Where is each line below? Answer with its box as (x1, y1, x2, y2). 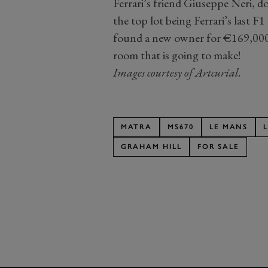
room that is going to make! (112, 47, 240, 63)
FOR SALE (197, 142, 240, 151)
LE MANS (209, 123, 248, 132)
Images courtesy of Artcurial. (112, 65, 241, 81)
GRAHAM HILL (120, 142, 182, 151)
